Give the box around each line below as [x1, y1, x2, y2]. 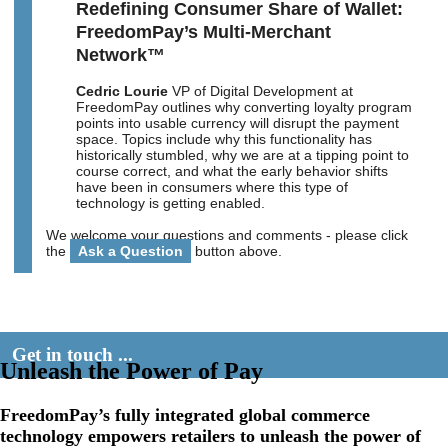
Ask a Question [78, 242, 184, 259]
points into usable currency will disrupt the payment [76, 114, 400, 131]
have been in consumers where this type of [76, 178, 349, 195]
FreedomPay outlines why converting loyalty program [76, 98, 413, 115]
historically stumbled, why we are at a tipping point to [76, 146, 410, 163]
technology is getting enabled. [76, 194, 266, 211]
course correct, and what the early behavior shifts [76, 162, 389, 179]
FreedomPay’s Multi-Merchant [76, 21, 332, 42]
